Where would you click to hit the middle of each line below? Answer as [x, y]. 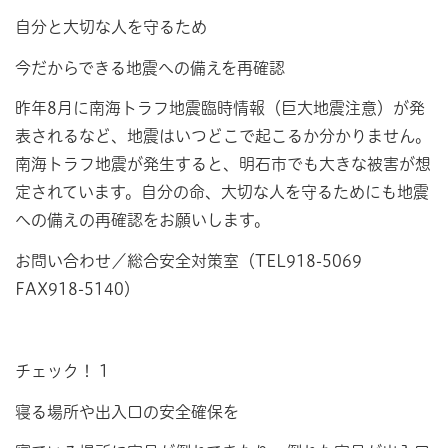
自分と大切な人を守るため [111, 26]
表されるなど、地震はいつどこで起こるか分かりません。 [223, 136]
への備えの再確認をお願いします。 [142, 220]
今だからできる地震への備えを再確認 [150, 67]
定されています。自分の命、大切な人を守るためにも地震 [222, 192]
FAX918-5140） [77, 289]
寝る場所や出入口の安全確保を [127, 411]
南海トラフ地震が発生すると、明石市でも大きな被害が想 [223, 164]
